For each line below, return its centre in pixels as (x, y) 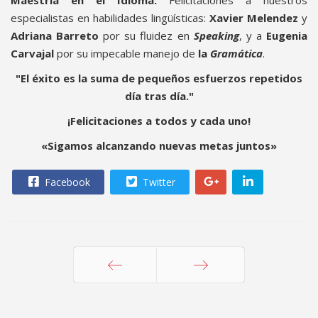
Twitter (158, 182)
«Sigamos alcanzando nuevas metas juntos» (159, 146)
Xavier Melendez (254, 18)
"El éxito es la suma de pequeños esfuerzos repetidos (159, 78)
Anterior (115, 300)
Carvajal (32, 53)
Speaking (216, 35)
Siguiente (201, 300)
